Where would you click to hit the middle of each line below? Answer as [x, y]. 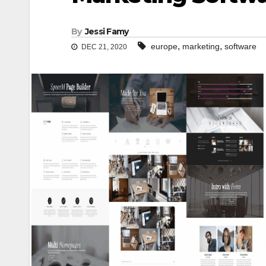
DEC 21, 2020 [103, 47]
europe [164, 47]
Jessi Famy [107, 32]
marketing [201, 47]
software [240, 47]
